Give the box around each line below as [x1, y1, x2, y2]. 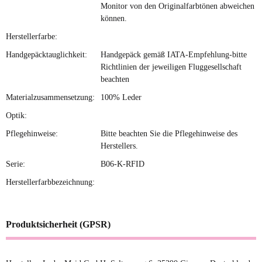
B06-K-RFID [101, 159, 144, 168]
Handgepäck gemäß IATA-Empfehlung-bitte [101, 50, 247, 59]
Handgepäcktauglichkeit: [6, 50, 87, 59]
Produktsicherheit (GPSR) [6, 219, 111, 229]
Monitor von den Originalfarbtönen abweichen [101, 1, 254, 11]
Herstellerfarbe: [6, 32, 57, 41]
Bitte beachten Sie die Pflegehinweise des [101, 129, 237, 138]
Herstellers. [101, 141, 138, 150]
